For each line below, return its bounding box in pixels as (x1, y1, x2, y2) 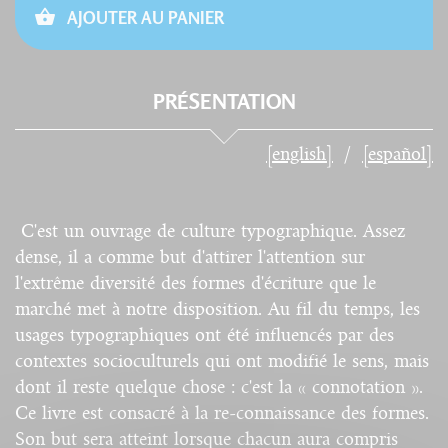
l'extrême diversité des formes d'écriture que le (15, 272, 376, 293)
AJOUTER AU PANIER (63, 7, 224, 28)
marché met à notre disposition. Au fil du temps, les (15, 298, 420, 319)
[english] (266, 143, 333, 164)
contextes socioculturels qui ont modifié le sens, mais (15, 350, 429, 371)
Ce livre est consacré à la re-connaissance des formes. (15, 402, 429, 423)
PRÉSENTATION (152, 88, 296, 114)
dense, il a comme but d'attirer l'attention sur (15, 246, 365, 267)
